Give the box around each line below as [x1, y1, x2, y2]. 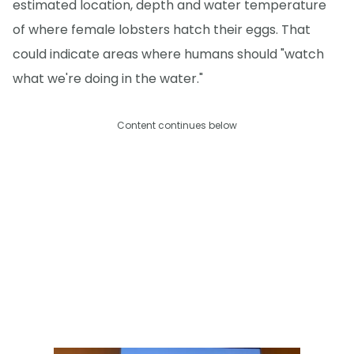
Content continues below [117, 118, 237, 132]
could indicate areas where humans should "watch [13, 44, 324, 63]
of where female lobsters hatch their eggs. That [13, 20, 311, 39]
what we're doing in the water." [13, 69, 203, 88]
